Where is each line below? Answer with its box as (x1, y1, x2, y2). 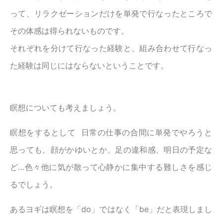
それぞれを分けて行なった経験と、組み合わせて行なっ (10, 43, 212, 54)
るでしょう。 (10, 179, 57, 190)
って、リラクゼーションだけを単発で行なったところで (10, 8, 212, 19)
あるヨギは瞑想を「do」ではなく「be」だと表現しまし (10, 204, 212, 215)
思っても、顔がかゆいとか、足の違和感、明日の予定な (10, 145, 212, 155)
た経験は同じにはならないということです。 (10, 60, 168, 71)
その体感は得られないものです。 (10, 26, 129, 36)
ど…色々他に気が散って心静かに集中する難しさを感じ (10, 162, 212, 172)
